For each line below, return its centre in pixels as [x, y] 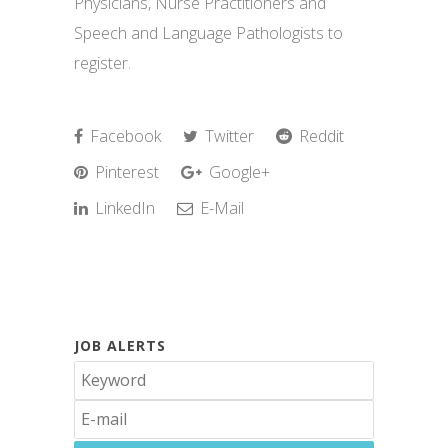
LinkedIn [123, 208]
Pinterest [125, 172]
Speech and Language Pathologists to [208, 33]
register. [102, 63]
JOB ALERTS [120, 345]
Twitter [227, 136]
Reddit [319, 136]
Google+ [237, 172]
